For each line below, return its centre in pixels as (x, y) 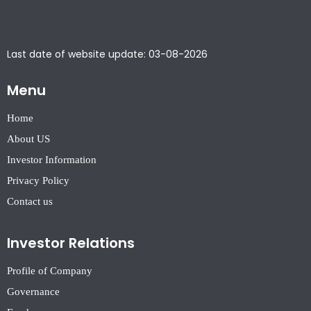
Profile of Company (50, 271)
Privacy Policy (38, 181)
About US (28, 139)
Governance (33, 292)
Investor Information (52, 160)
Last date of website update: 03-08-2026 (107, 54)
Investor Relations (71, 243)
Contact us (30, 202)
